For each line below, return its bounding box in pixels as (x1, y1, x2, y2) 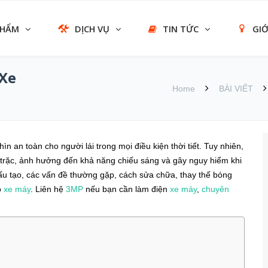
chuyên (202, 184, 229, 194)
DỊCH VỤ (75, 23, 109, 35)
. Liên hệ (31, 184, 66, 194)
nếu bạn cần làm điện (83, 184, 170, 194)
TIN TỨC (163, 23, 199, 35)
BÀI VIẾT (219, 84, 253, 93)
